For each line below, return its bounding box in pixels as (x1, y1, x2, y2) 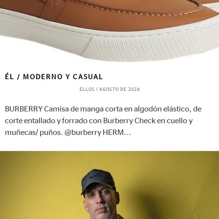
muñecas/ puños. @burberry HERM (5, 129, 124, 137)
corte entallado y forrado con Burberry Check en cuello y (5, 117, 193, 125)
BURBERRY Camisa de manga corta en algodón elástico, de (5, 105, 201, 113)
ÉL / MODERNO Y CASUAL (5, 74, 104, 81)
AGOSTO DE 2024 (99, 88, 140, 92)
